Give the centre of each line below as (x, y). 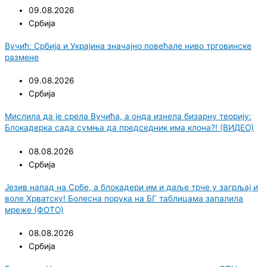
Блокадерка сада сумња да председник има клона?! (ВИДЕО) (129, 128)
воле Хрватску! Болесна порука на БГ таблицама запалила (124, 198)
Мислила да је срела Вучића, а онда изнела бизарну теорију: (128, 117)
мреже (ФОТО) (34, 209)
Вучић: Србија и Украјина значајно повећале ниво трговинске (128, 46)
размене (22, 57)
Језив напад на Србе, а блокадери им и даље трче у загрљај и (131, 187)
